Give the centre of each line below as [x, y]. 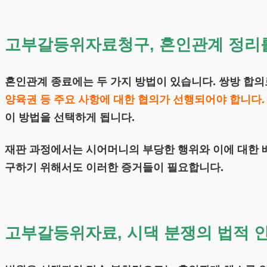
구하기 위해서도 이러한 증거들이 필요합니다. [114, 167]
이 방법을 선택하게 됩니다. [70, 117]
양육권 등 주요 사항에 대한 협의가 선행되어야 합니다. [135, 99]
